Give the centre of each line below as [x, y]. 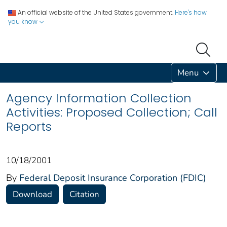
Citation [84, 194]
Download [32, 194]
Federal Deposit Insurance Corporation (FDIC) [113, 178]
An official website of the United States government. [96, 12]
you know [24, 22]
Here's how [191, 12]
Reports [29, 126]
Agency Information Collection [99, 98]
